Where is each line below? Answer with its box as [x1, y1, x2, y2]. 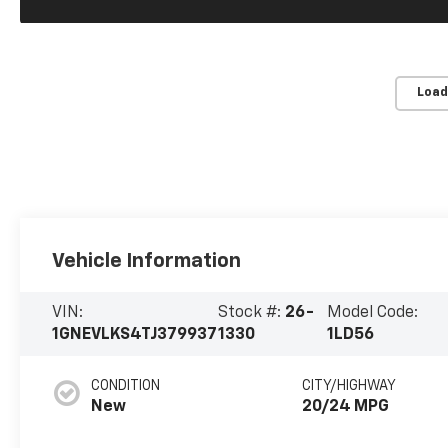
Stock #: [217, 305, 285, 322]
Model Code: [326, 305, 418, 322]
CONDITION [91, 379, 161, 394]
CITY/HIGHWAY [302, 379, 397, 394]
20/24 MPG [302, 399, 390, 416]
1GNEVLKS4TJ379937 [52, 327, 218, 344]
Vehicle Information [52, 251, 242, 272]
